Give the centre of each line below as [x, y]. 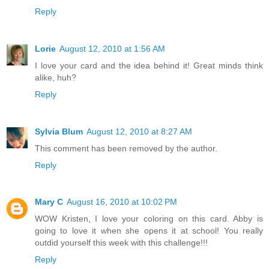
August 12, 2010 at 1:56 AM [112, 48]
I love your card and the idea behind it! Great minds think [149, 65]
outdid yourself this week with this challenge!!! [121, 243]
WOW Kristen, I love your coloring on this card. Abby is [149, 219]
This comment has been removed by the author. [126, 148]
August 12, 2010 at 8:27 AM [139, 131]
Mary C [49, 202]
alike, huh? [56, 77]
